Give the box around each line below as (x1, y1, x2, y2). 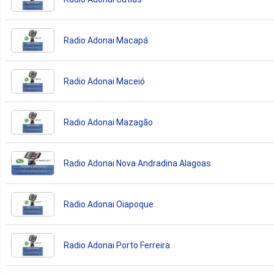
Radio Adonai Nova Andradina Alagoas (64, 158, 211, 168)
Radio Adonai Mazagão (64, 117, 153, 127)
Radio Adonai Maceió (64, 76, 145, 86)
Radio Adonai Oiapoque (64, 199, 154, 209)
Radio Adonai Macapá (64, 35, 148, 45)
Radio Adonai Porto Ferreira (64, 240, 170, 250)
